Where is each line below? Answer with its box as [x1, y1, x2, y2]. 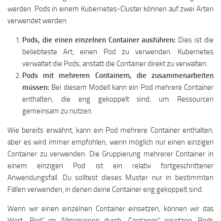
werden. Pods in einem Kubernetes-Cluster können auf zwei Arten [7, 4, 214, 13]
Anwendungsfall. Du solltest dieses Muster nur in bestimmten [7, 173, 214, 182]
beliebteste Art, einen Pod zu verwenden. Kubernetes [22, 47, 214, 56]
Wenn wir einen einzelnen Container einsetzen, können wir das [7, 204, 214, 213]
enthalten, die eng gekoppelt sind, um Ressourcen [22, 95, 214, 104]
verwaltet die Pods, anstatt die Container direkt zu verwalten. [22, 59, 208, 68]
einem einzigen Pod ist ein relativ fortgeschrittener [7, 161, 214, 170]
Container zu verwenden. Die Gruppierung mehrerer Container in [7, 149, 214, 158]
